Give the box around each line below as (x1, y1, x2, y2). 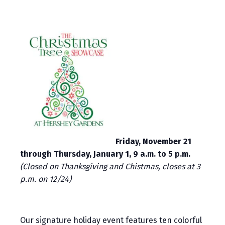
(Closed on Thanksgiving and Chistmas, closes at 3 (20, 161, 200, 171)
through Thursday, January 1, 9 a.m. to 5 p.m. (20, 149, 190, 159)
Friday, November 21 (116, 136, 191, 146)
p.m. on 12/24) (20, 174, 71, 184)
